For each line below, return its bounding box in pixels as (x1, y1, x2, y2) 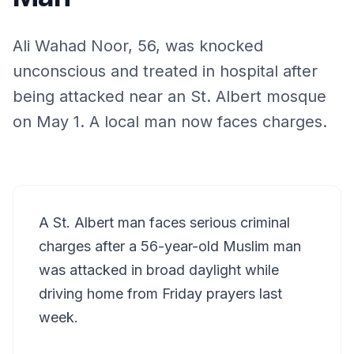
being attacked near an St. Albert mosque (13, 87, 326, 106)
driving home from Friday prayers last (39, 285, 282, 302)
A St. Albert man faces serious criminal (39, 214, 290, 231)
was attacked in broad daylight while (39, 262, 279, 278)
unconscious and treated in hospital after (13, 62, 318, 81)
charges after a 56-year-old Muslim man (39, 238, 301, 254)
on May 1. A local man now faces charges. (13, 112, 327, 131)
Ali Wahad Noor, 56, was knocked (13, 36, 263, 55)
